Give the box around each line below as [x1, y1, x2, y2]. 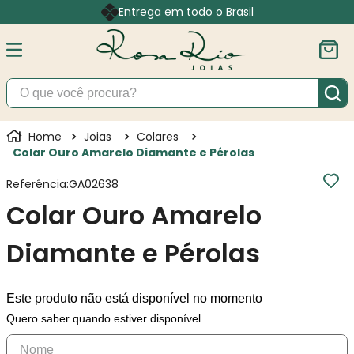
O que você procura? [6, 77, 122, 91]
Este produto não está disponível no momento [6, 292, 262, 305]
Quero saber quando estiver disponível [6, 312, 201, 325]
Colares [137, 129, 179, 145]
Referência [6, 176, 66, 192]
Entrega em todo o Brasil [118, 4, 254, 20]
